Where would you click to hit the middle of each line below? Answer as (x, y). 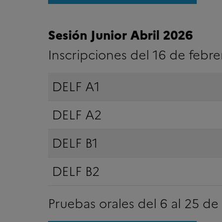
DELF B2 (76, 171)
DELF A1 (76, 86)
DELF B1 (75, 143)
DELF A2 (77, 115)
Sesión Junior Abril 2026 (120, 35)
